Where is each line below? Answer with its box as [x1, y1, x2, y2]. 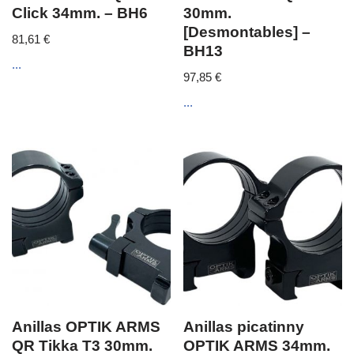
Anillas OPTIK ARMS [12, 318, 160, 336]
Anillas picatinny [183, 318, 305, 336]
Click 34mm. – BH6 [12, 4, 148, 21]
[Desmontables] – [183, 23, 311, 40]
